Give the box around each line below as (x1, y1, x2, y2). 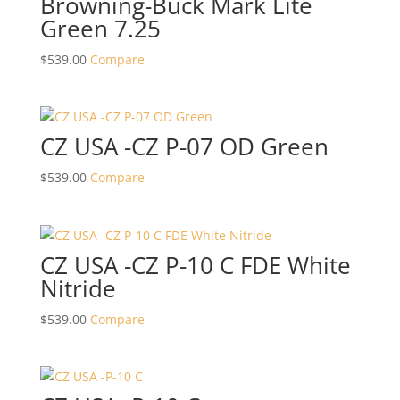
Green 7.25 (39, 12, 161, 46)
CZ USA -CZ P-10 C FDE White (39, 248, 351, 281)
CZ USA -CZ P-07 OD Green (39, 130, 329, 163)
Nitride (39, 271, 116, 304)
